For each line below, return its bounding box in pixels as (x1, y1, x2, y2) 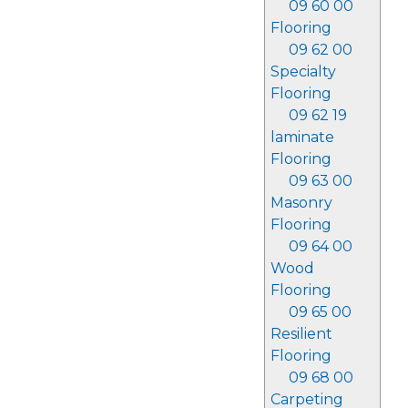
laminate (270, 128, 334, 146)
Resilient (270, 325, 332, 342)
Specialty (270, 63, 336, 80)
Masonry (270, 194, 332, 211)
